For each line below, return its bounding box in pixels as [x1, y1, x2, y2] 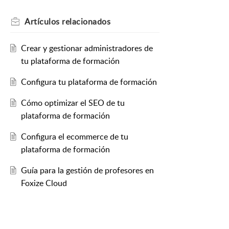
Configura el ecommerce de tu [20, 131, 128, 143]
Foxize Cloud [20, 177, 67, 189]
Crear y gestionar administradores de [20, 42, 153, 54]
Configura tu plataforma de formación [20, 76, 157, 88]
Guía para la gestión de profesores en [20, 165, 154, 176]
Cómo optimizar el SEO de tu [20, 97, 125, 109]
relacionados [59, 16, 110, 28]
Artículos [25, 16, 60, 28]
